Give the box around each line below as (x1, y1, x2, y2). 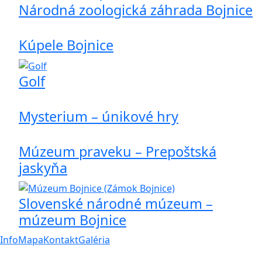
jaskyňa (19, 158, 67, 177)
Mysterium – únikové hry (19, 106, 178, 126)
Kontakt (43, 233, 78, 247)
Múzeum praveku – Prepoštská (19, 142, 216, 161)
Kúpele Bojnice (19, 36, 113, 54)
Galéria (78, 233, 110, 247)
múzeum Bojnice (19, 211, 126, 230)
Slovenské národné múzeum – (19, 194, 213, 213)
